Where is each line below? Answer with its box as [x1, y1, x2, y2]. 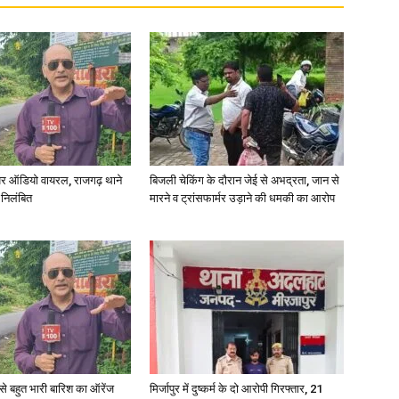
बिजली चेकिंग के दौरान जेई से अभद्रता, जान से [150, 174, 339, 187]
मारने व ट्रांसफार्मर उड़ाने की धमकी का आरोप [150, 191, 335, 205]
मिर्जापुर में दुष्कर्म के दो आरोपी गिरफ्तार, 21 [150, 382, 322, 395]
